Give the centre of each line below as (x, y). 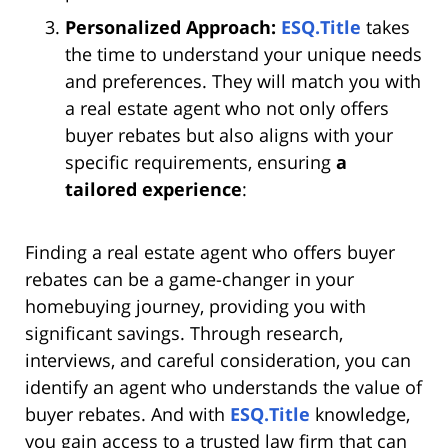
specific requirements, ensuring (200, 162)
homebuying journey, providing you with (195, 306)
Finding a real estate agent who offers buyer (210, 252)
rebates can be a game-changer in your (189, 279)
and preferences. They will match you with (243, 81)
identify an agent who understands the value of (223, 387)
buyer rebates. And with (127, 414)
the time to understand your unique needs (243, 54)
